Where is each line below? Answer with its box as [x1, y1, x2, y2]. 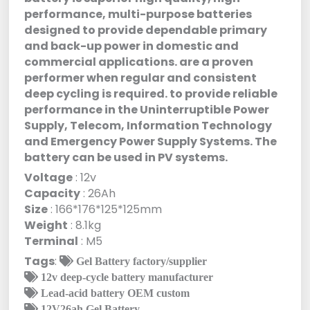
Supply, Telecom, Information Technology [24, 117, 273, 134]
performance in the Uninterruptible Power [24, 101, 270, 118]
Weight [24, 217, 69, 233]
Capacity [24, 185, 81, 201]
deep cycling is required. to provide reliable [24, 85, 278, 102]
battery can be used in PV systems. [24, 149, 230, 165]
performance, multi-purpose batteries [24, 6, 253, 22]
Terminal [24, 232, 79, 249]
